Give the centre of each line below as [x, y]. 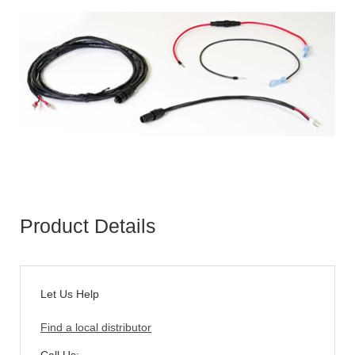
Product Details [88, 226]
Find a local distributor [96, 328]
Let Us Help [70, 294]
